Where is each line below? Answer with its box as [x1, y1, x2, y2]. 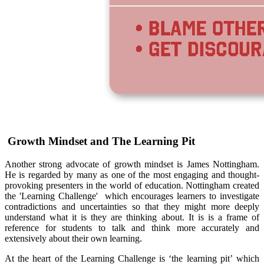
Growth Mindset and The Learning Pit [5, 135, 195, 148]
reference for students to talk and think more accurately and [5, 222, 259, 233]
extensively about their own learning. [5, 233, 142, 243]
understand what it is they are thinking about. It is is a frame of [5, 212, 259, 222]
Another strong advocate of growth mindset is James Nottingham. [5, 159, 259, 169]
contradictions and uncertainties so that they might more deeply [5, 201, 259, 212]
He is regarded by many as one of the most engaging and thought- [5, 169, 259, 180]
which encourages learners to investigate [101, 190, 259, 201]
